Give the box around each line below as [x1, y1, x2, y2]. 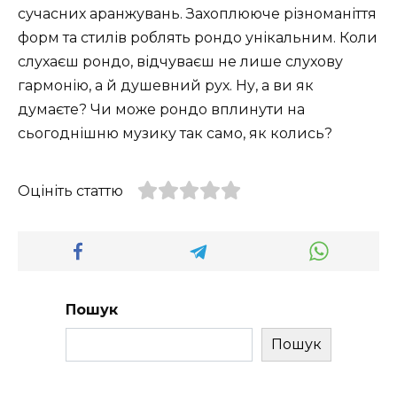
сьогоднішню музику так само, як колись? [18, 124, 332, 142]
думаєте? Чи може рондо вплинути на [18, 100, 305, 118]
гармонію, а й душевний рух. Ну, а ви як [18, 76, 314, 94]
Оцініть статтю [18, 182, 123, 199]
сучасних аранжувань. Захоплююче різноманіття [18, 4, 377, 22]
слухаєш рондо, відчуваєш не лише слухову [18, 52, 343, 70]
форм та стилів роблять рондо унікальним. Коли [18, 28, 378, 46]
